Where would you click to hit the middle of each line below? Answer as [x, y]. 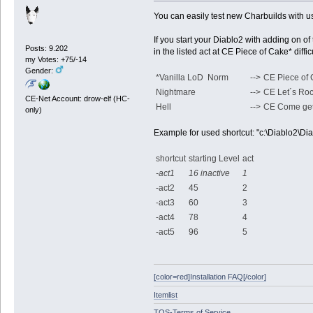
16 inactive [209, 173]
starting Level [214, 158]
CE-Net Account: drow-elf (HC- [77, 98]
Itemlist [165, 294]
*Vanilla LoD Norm [201, 77]
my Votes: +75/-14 [56, 60]
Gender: [40, 71]
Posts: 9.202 [46, 49]
